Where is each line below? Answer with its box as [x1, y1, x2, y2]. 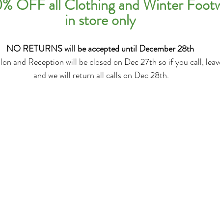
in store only [65, 10, 136, 30]
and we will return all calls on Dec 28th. [33, 69, 169, 82]
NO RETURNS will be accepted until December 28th [6, 42, 194, 55]
